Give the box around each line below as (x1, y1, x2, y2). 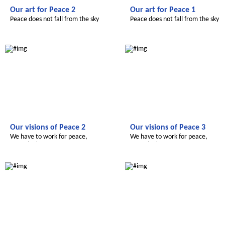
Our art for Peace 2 (10, 6, 75, 14)
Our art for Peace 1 (130, 6, 195, 14)
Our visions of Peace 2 (10, 124, 85, 132)
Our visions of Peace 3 (130, 124, 205, 132)
